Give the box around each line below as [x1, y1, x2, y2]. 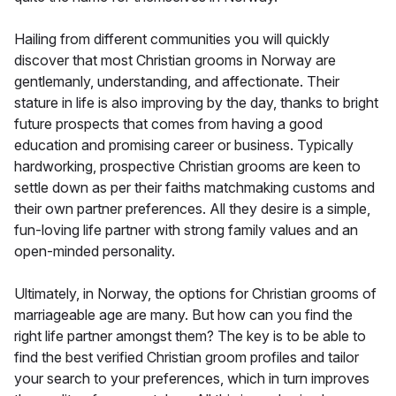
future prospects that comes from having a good [14, 114, 323, 133]
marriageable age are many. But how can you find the [14, 305, 353, 324]
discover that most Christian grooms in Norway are [14, 50, 336, 69]
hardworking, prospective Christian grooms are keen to [14, 156, 361, 175]
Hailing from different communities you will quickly [14, 29, 330, 48]
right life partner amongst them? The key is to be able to [14, 326, 366, 345]
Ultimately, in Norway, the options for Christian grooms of [14, 284, 377, 302]
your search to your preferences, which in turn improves [14, 369, 369, 387]
